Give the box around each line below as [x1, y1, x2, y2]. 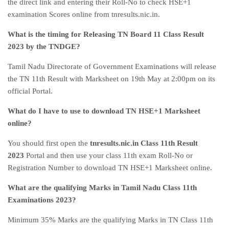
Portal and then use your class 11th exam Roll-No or [24, 151, 193, 159]
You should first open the [8, 139, 90, 147]
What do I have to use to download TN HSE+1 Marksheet [8, 107, 200, 115]
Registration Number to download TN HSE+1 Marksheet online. [8, 164, 212, 172]
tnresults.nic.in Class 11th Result [90, 139, 198, 147]
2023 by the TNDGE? [8, 42, 80, 51]
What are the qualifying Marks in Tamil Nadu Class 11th [8, 184, 197, 192]
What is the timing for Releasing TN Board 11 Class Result [8, 30, 204, 38]
